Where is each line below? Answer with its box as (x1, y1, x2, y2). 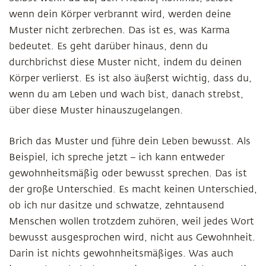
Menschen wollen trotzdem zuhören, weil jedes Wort (9, 216, 254, 227)
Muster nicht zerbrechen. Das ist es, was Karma (9, 25, 230, 36)
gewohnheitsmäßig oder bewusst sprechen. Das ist (9, 168, 247, 179)
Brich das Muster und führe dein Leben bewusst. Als (9, 136, 251, 147)
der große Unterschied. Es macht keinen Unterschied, (9, 184, 257, 195)
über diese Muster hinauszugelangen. (9, 105, 183, 116)
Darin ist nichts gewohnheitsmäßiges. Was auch (9, 248, 233, 259)
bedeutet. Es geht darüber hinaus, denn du (9, 41, 208, 52)
